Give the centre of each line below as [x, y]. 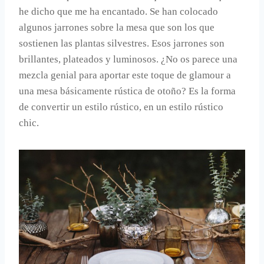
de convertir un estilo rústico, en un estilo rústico [121, 107]
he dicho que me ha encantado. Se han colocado [118, 12]
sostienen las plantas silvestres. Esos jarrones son [122, 44]
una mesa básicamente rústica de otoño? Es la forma [127, 91]
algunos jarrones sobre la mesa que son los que [117, 28]
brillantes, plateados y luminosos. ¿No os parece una [128, 60]
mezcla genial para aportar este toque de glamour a [125, 75]
